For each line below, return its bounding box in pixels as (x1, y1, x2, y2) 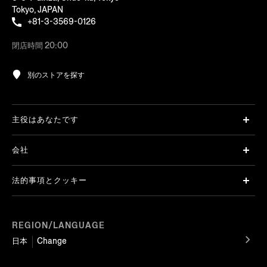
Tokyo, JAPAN (12, 4, 63, 15)
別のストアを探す (27, 69, 85, 80)
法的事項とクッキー (12, 175, 87, 187)
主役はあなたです (12, 114, 79, 126)
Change (37, 235, 67, 247)
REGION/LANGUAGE (12, 219, 105, 231)
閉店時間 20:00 (12, 39, 68, 51)
